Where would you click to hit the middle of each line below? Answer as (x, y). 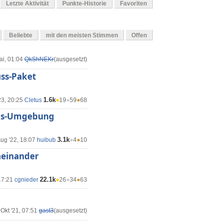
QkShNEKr (39, 59)
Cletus (33, 100)
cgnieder (26, 180)
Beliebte (21, 36)
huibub (46, 140)
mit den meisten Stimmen (82, 36)
